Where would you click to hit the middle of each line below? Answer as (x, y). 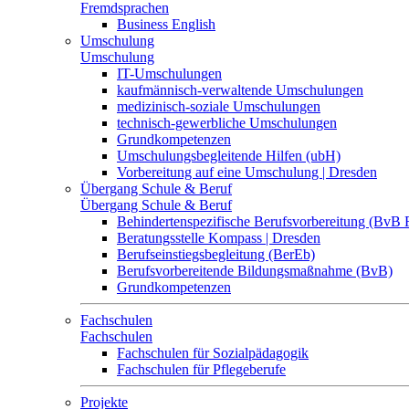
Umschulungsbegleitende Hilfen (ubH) (229, 156)
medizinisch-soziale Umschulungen (219, 106)
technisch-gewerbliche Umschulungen (227, 123)
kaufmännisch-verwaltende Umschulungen (240, 90)
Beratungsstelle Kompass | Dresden (219, 238)
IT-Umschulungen (169, 73)
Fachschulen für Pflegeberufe (201, 369)
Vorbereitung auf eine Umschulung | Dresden (247, 172)
